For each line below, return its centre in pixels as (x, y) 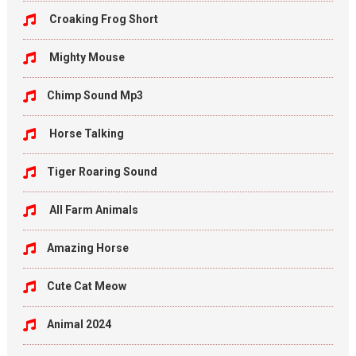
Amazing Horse (87, 248)
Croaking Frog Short (102, 19)
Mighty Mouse (85, 57)
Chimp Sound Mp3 (95, 95)
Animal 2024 (79, 324)
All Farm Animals (92, 210)
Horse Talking (85, 133)
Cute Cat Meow (86, 286)
